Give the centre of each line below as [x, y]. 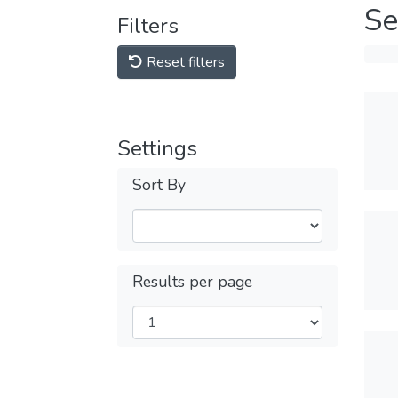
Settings [157, 148]
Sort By [159, 185]
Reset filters [184, 62]
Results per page [192, 282]
